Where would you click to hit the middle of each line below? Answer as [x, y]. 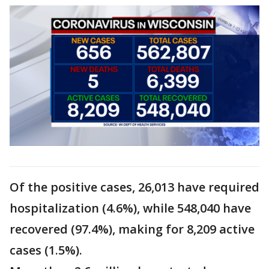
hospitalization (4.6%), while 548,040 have [130, 208]
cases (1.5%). [46, 250]
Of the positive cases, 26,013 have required [134, 187]
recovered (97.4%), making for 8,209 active [132, 229]
